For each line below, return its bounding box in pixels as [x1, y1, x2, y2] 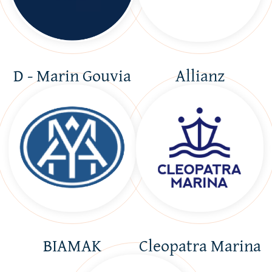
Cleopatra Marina [138, 233, 261, 257]
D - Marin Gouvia [13, 63, 131, 87]
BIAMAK [43, 233, 101, 257]
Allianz [175, 63, 225, 87]
